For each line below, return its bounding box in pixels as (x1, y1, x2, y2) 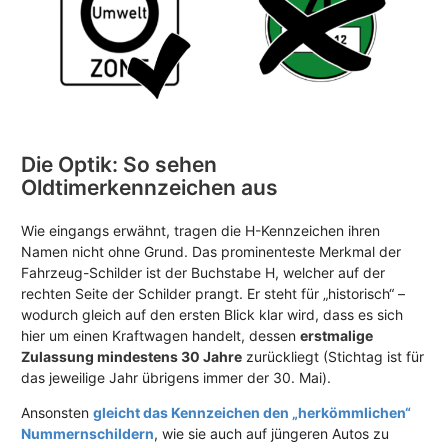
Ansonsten (21, 403, 93, 421)
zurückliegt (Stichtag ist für (242, 347, 424, 365)
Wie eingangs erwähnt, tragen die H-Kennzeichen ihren (21, 221, 380, 239)
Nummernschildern (21, 424, 154, 442)
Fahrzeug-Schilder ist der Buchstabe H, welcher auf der (21, 263, 385, 281)
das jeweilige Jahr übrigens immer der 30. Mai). (21, 368, 331, 386)
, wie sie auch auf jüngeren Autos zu (154, 424, 389, 442)
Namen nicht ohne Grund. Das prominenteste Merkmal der (21, 242, 401, 260)
